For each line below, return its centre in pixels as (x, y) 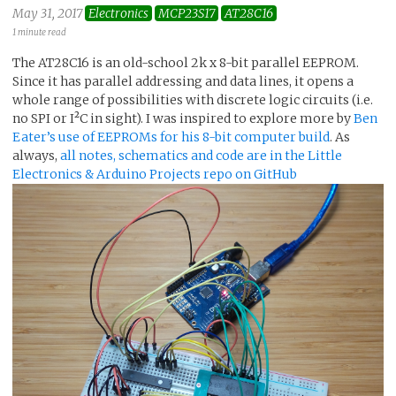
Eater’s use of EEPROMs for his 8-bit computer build (171, 137)
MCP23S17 (187, 13)
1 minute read (39, 33)
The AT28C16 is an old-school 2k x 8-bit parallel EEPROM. (186, 62)
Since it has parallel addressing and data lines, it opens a (183, 81)
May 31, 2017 (49, 13)
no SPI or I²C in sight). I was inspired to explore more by (183, 118)
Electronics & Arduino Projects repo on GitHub (155, 174)
